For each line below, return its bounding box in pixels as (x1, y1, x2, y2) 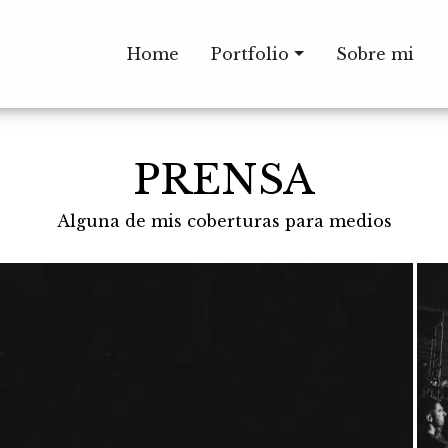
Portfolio (211, 44, 290, 64)
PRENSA (133, 155, 315, 205)
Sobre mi (335, 44, 414, 64)
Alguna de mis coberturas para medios (56, 211, 392, 231)
